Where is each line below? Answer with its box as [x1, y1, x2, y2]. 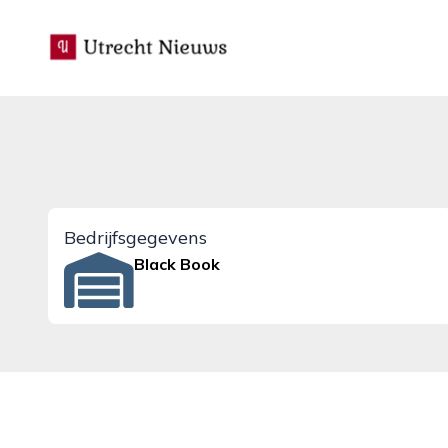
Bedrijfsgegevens [64, 226, 207, 249]
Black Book [134, 254, 221, 274]
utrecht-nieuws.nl [47, 25, 176, 45]
